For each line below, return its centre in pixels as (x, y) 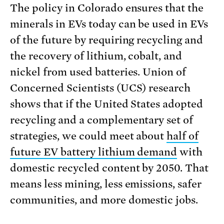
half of (183, 136)
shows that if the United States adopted (107, 104)
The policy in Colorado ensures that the (107, 8)
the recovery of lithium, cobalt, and (96, 56)
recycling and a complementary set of (102, 120)
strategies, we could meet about (88, 136)
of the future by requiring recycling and (107, 40)
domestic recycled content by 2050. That (109, 168)
